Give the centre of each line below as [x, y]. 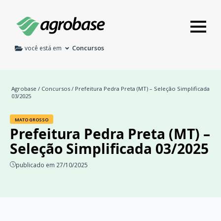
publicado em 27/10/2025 [52, 165]
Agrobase [24, 89]
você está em [43, 48]
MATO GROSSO [32, 120]
